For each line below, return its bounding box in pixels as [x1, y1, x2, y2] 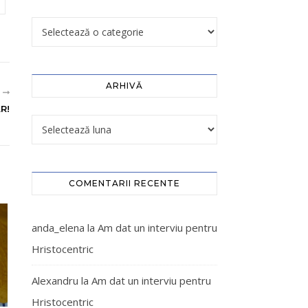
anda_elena [32, 221, 85, 234]
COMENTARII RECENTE [69, 178, 180, 188]
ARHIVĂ [106, 80, 143, 91]
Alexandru [32, 274, 78, 287]
